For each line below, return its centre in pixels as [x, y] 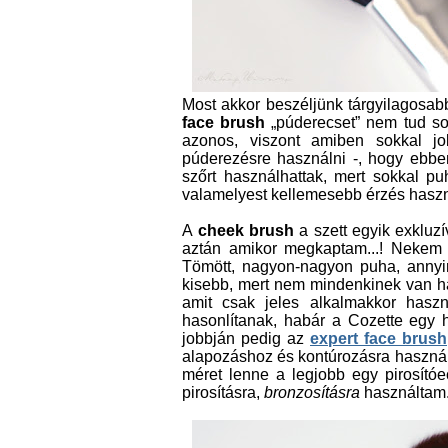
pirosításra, [223, 392]
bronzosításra [312, 392]
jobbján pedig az [246, 338]
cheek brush [246, 230]
